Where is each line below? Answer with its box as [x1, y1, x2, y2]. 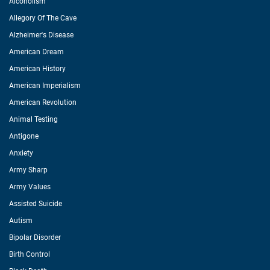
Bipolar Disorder [9, 233, 61, 242]
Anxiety [9, 149, 33, 157]
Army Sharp [9, 166, 48, 174]
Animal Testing [9, 115, 58, 124]
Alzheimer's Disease [9, 31, 74, 39]
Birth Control [9, 250, 50, 259]
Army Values [9, 183, 51, 191]
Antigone [9, 132, 39, 140]
